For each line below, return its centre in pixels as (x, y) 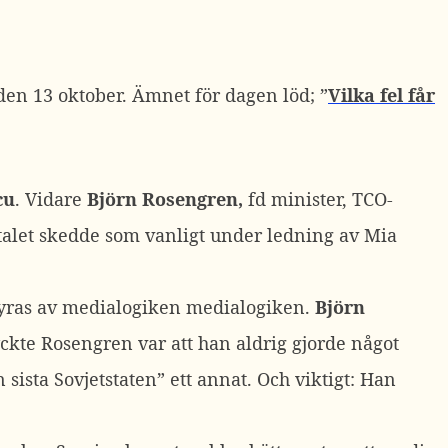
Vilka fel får (381, 95)
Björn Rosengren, (165, 199)
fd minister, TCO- (318, 199)
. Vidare (51, 199)
